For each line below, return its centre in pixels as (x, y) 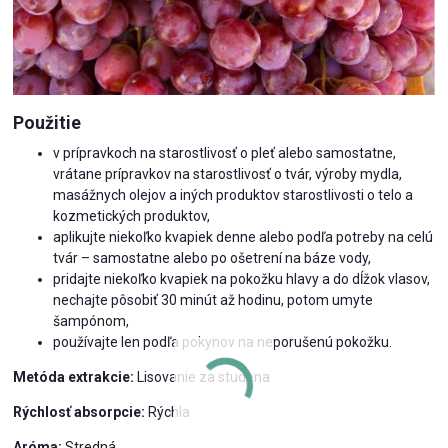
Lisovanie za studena (204, 376)
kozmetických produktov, (132, 215)
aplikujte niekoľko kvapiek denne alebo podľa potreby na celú (243, 236)
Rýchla (168, 411)
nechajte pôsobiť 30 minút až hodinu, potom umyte (213, 299)
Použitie (47, 123)
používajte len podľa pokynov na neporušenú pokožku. (223, 341)
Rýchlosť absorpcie (77, 411)
